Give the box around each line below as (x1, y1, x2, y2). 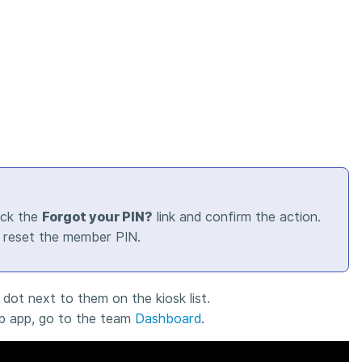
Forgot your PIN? (42, 208, 153, 225)
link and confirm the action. (153, 208, 321, 225)
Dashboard (135, 311, 201, 327)
